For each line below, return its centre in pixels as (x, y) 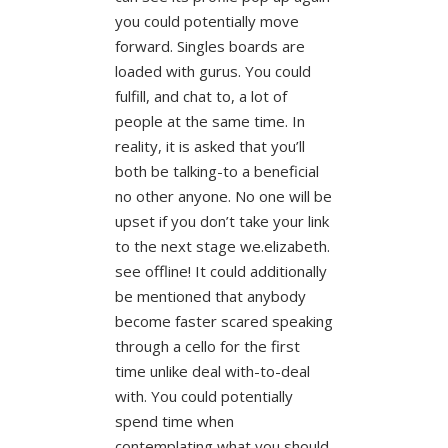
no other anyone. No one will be (223, 195)
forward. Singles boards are (209, 45)
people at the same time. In (209, 120)
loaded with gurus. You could (212, 70)
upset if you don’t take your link (221, 220)
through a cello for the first (207, 345)
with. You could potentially (203, 395)
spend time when (174, 420)
